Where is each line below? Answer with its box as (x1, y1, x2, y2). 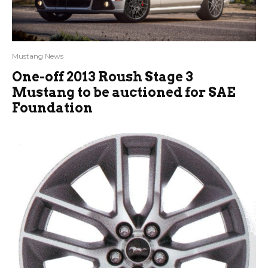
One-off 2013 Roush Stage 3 (12, 69, 193, 85)
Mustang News (12, 51, 63, 61)
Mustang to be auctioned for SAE (12, 84, 236, 100)
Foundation (12, 100, 93, 116)
